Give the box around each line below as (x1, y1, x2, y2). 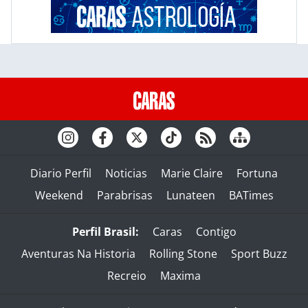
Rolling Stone (148, 246, 217, 262)
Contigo (195, 224, 236, 240)
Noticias (105, 166, 147, 181)
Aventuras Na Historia (21, 246, 135, 262)
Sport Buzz (230, 246, 287, 262)
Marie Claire (161, 166, 223, 181)
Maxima (160, 268, 201, 284)
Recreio (107, 268, 146, 284)
